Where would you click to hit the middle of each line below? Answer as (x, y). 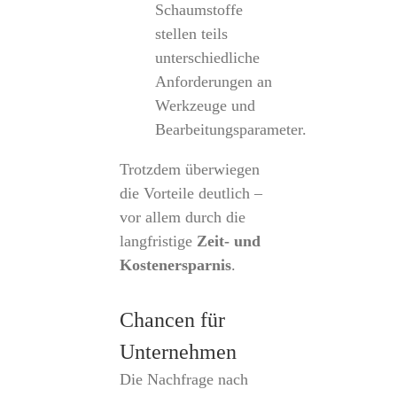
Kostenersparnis (175, 265)
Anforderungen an (213, 82)
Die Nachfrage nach (183, 379)
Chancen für (172, 320)
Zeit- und (228, 241)
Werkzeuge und (205, 105)
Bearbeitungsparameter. (230, 129)
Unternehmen (178, 352)
